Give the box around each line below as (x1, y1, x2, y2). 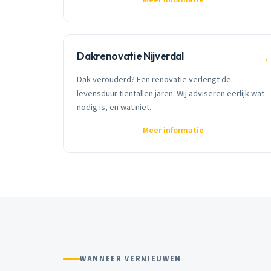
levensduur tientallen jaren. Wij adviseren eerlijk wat (77, 87, 265, 100)
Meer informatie (143, 125, 204, 137)
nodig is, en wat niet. (77, 101, 152, 114)
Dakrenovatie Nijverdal (77, 49, 184, 62)
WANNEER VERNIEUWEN (80, 253, 181, 265)
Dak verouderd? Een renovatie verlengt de (77, 73, 232, 87)
